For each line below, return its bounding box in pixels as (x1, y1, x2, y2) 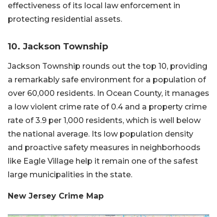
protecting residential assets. (8, 15, 122, 24)
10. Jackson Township (8, 41, 108, 52)
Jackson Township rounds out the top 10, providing (8, 62, 207, 71)
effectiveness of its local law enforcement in (8, 1, 180, 10)
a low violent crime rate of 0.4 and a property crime (8, 102, 207, 111)
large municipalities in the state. (8, 170, 132, 179)
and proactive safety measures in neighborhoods (8, 143, 201, 152)
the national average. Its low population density (8, 129, 193, 139)
